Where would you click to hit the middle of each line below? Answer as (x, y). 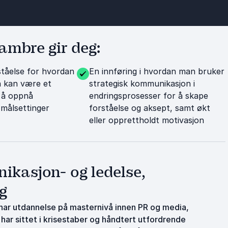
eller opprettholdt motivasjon (146, 120)
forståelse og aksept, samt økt (149, 108)
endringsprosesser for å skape (148, 96)
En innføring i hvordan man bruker (156, 71)
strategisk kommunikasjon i (142, 83)
